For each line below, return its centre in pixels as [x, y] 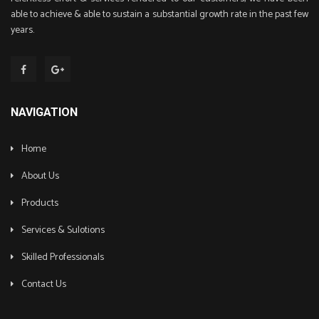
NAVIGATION [44, 112]
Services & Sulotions [63, 230]
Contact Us [44, 284]
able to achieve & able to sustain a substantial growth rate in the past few [159, 14]
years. [22, 30]
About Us [40, 176]
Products [40, 203]
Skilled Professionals [63, 257]
